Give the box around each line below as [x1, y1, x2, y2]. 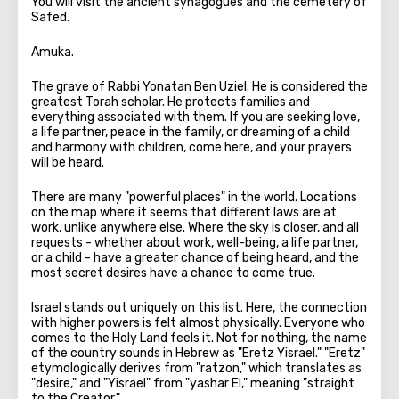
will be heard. [31, 155, 104, 170]
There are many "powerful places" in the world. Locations [31, 190, 357, 205]
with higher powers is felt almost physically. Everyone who [31, 315, 365, 330]
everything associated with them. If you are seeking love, [31, 110, 360, 125]
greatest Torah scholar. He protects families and [31, 94, 310, 110]
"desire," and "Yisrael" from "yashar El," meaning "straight [31, 376, 354, 391]
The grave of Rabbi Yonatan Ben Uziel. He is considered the [31, 79, 368, 94]
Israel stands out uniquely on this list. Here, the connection [31, 300, 367, 315]
